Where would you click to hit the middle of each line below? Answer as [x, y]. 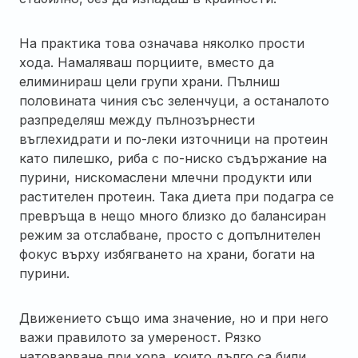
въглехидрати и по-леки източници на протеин [173, 139]
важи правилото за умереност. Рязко [140, 337]
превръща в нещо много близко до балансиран [173, 215]
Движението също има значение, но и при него [174, 318]
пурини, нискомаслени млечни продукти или [165, 177]
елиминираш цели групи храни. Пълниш [149, 81]
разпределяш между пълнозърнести [137, 119]
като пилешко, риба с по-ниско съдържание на [173, 158]
